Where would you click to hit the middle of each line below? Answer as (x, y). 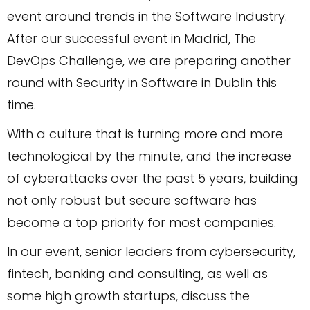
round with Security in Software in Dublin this (142, 82)
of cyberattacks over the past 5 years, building (153, 178)
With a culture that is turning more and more (145, 134)
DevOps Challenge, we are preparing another (149, 60)
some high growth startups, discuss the (128, 295)
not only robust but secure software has (132, 200)
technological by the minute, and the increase (149, 156)
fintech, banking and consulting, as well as (137, 273)
